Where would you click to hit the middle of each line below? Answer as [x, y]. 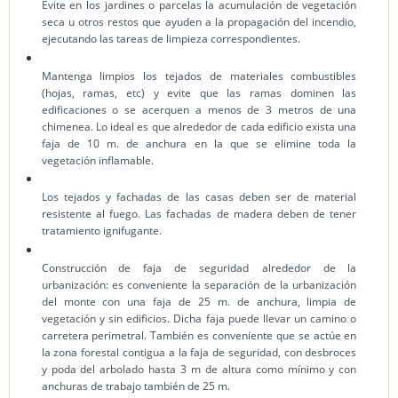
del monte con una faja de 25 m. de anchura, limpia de [199, 302]
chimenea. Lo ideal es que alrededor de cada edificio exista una [199, 126]
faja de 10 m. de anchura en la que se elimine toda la [199, 143]
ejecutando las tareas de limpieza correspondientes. [171, 39]
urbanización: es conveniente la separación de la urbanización [199, 285]
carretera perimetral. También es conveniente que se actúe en [199, 335]
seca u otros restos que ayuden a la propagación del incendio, [199, 22]
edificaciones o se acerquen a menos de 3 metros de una [199, 109]
